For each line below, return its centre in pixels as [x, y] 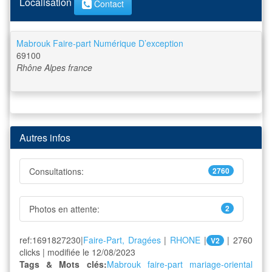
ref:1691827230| [51, 240]
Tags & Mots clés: [63, 264]
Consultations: [56, 171]
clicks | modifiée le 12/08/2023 [77, 252]
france [80, 67]
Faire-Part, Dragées [122, 240]
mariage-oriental [221, 264]
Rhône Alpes [41, 67]
